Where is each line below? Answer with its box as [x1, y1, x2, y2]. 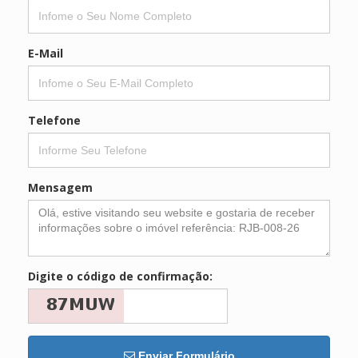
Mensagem [28, 179, 93, 195]
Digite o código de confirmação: [28, 268, 213, 284]
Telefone [28, 112, 81, 128]
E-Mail [28, 45, 63, 61]
